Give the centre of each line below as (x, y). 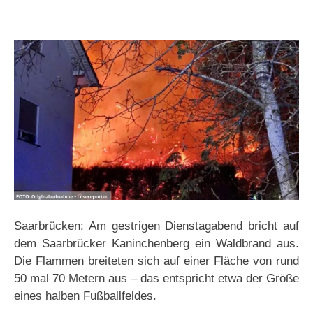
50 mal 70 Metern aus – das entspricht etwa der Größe (156, 279)
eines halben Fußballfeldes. (85, 296)
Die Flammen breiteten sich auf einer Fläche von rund (156, 261)
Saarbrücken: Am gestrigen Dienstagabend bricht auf (156, 226)
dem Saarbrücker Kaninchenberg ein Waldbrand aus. (156, 244)
